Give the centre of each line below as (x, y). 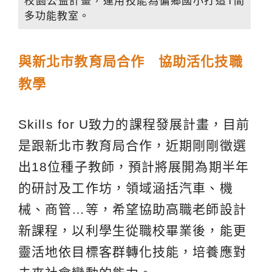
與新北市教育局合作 (81, 62)
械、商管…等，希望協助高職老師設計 (132, 209)
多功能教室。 (57, 16)
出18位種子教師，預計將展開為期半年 (134, 167)
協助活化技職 (201, 62)
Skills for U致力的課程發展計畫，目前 (134, 124)
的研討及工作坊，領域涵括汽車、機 (126, 188)
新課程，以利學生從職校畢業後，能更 (132, 231)
